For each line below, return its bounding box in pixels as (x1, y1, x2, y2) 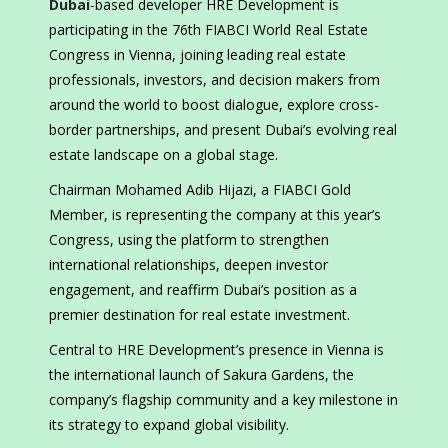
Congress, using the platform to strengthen (49, 230, 329, 250)
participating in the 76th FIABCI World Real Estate (49, 20, 368, 40)
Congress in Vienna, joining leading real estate (49, 45, 346, 65)
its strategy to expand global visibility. (49, 415, 289, 435)
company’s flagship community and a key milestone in (49, 390, 398, 410)
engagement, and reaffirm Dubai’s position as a (49, 280, 357, 300)
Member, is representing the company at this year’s (49, 205, 381, 225)
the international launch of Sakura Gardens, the (49, 365, 354, 385)
